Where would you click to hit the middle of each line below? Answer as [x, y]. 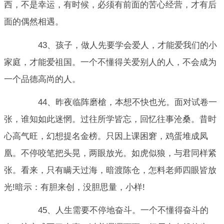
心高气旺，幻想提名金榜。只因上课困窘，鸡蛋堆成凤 [106, 136]
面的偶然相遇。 [34, 22]
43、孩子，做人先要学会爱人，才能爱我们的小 [119, 45]
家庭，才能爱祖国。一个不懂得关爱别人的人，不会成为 [110, 62]
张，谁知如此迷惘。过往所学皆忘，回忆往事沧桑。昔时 [110, 119]
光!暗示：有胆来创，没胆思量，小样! [74, 187]
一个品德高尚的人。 [42, 79]
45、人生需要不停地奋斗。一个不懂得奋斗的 [115, 210]
